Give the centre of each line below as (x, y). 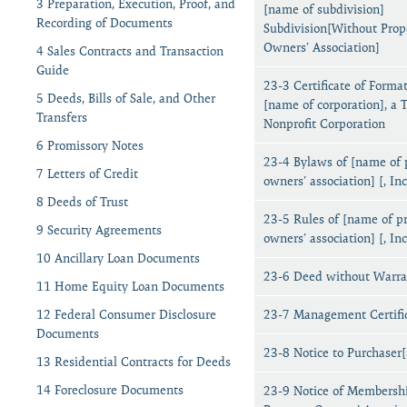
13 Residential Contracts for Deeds (134, 361)
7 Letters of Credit (87, 173)
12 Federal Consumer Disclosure (126, 314)
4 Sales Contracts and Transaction (130, 50)
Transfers (62, 117)
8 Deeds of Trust (82, 201)
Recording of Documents (104, 22)
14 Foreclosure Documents (110, 389)
